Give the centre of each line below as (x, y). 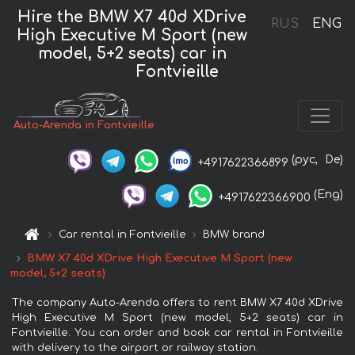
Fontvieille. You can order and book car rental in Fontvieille (177, 332)
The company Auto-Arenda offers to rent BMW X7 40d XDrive (177, 302)
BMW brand (234, 234)
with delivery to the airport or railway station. (135, 347)
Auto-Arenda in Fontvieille (84, 126)
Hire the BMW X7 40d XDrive (132, 17)
